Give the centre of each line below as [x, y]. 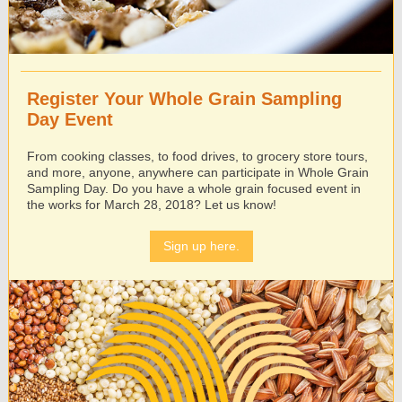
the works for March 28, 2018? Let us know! [152, 205]
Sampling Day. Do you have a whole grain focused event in [194, 188]
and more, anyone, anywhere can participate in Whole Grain [198, 172]
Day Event [70, 119]
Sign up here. [201, 246]
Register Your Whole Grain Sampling [184, 99]
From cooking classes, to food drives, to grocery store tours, [197, 156]
